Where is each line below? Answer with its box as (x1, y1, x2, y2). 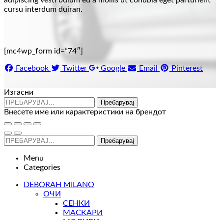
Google (101, 64, 125, 73)
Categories (24, 164, 60, 172)
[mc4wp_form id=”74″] (4, 47, 83, 55)
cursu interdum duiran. (4, 5, 82, 14)
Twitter (62, 64, 87, 73)
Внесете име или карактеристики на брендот (4, 108, 166, 116)
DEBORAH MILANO (24, 181, 94, 189)
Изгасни (4, 88, 33, 97)
